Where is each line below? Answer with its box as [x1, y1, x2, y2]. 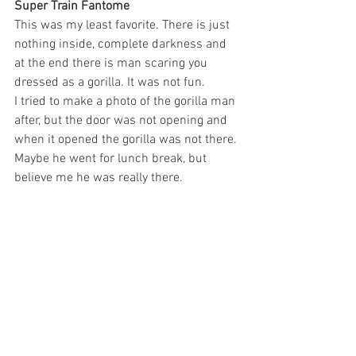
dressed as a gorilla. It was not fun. [14, 74, 205, 91]
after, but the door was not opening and [14, 112, 230, 129]
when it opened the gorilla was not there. [14, 131, 240, 148]
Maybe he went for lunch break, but [14, 150, 210, 167]
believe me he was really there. [14, 169, 183, 186]
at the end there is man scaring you [14, 55, 211, 72]
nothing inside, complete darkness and [14, 36, 230, 52]
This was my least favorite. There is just [14, 17, 233, 33]
